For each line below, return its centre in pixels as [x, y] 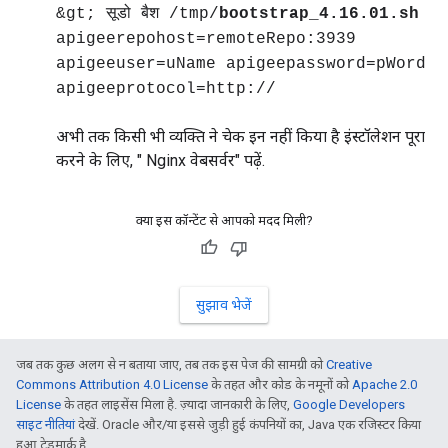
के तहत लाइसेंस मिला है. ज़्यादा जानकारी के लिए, [177, 404]
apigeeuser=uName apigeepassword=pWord [241, 64]
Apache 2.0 [384, 384]
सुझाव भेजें [224, 305]
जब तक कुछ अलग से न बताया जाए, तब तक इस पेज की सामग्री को [171, 364]
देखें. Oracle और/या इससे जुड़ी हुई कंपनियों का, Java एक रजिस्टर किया [248, 424]
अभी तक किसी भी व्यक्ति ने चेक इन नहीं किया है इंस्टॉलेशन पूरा [240, 136]
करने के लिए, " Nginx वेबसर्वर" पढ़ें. [160, 160]
